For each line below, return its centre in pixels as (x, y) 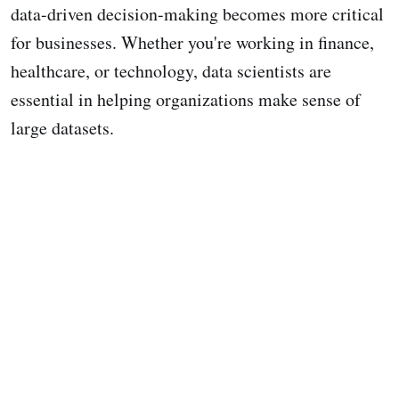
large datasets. (62, 127)
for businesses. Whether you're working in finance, (192, 42)
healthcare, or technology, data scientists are (171, 70)
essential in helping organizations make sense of (186, 99)
